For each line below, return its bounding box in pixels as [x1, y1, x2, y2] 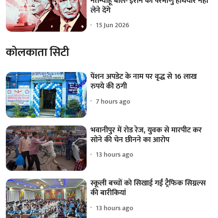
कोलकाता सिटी [6, 43, 69, 63]
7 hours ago [96, 95, 131, 107]
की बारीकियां [91, 186, 127, 200]
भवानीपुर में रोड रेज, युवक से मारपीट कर [91, 123, 202, 137]
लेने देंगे [91, 3, 111, 17]
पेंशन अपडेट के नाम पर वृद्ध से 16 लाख [91, 70, 197, 84]
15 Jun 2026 [96, 19, 130, 31]
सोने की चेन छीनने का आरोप [91, 133, 170, 146]
